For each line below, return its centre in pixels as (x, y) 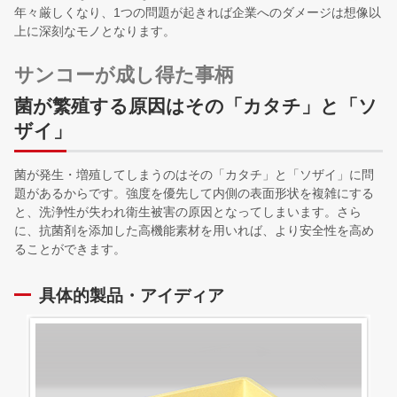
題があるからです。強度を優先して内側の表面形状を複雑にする (194, 194)
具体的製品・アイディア (132, 296)
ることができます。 (70, 249)
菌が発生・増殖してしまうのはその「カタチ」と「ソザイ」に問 (194, 175)
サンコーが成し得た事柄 (124, 74)
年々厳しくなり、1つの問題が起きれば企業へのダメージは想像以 (198, 12)
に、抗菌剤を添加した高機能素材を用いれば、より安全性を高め (194, 231)
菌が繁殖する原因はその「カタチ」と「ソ (196, 105)
